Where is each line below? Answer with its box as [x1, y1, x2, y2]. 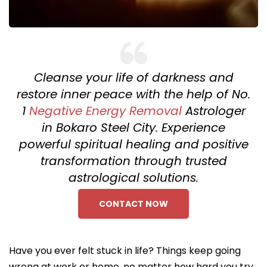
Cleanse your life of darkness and [33, 69, 234, 86]
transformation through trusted [40, 152, 227, 169]
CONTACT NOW [99, 197, 168, 210]
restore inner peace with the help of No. [17, 85, 250, 103]
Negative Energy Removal [29, 102, 182, 119]
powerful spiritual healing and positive [18, 135, 249, 153]
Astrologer [181, 102, 246, 119]
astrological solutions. [69, 169, 198, 186]
